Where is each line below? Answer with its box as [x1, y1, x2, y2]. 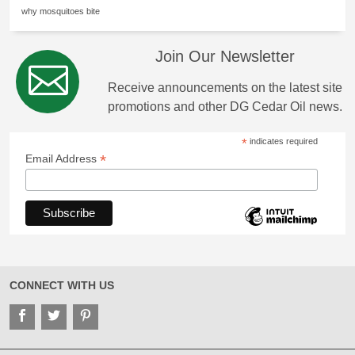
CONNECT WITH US [10, 278, 114, 292]
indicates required [246, 136, 318, 146]
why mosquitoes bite [21, 6, 100, 16]
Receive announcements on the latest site [108, 81, 342, 94]
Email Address [25, 152, 100, 165]
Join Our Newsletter [155, 48, 295, 65]
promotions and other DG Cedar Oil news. [108, 100, 342, 113]
